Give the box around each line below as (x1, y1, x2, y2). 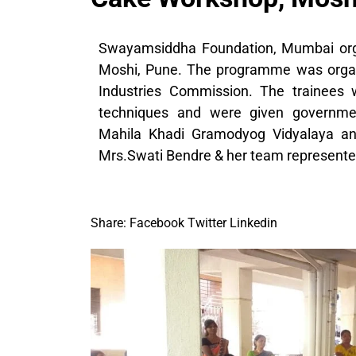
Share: (91, 215, 126, 230)
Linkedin (230, 215, 277, 230)
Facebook (130, 215, 184, 230)
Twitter (188, 215, 226, 230)
